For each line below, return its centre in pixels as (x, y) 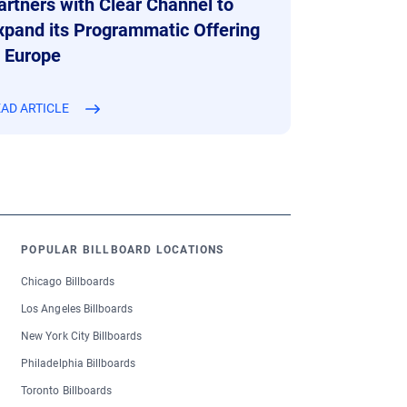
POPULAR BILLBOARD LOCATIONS (123, 250)
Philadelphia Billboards (79, 364)
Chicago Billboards (68, 282)
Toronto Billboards (67, 391)
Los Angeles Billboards (77, 309)
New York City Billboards (82, 337)
